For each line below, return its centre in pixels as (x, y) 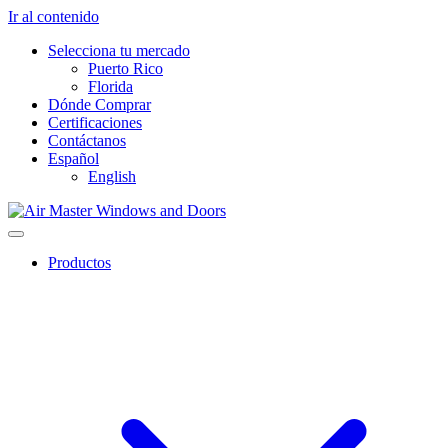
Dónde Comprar (99, 104)
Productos (79, 262)
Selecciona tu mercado (119, 50)
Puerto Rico (125, 68)
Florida (110, 86)
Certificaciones (95, 122)
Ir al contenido (53, 16)
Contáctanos (87, 140)
